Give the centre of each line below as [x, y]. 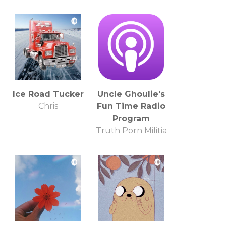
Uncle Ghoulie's [131, 94]
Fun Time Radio [131, 106]
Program [131, 118]
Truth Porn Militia [131, 130]
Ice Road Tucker [48, 94]
